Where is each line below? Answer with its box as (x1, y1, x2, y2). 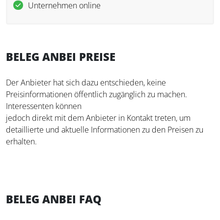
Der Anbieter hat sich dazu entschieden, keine (6, 77, 166, 88)
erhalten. (6, 136, 37, 147)
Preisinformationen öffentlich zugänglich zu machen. (6, 88, 187, 100)
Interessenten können (6, 100, 82, 111)
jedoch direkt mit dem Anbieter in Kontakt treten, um (6, 112, 191, 123)
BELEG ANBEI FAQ (6, 191, 102, 206)
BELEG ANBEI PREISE (6, 49, 115, 64)
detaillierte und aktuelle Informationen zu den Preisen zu (6, 124, 203, 135)
